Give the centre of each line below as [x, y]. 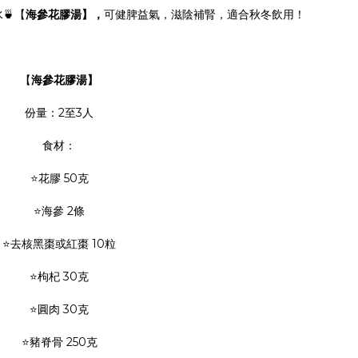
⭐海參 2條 [59, 211]
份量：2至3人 [59, 113]
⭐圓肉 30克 [59, 310]
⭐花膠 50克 [59, 179]
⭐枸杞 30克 [59, 277]
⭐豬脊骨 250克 [59, 342]
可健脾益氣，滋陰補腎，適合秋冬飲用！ [205, 15]
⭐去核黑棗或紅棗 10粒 [59, 244]
